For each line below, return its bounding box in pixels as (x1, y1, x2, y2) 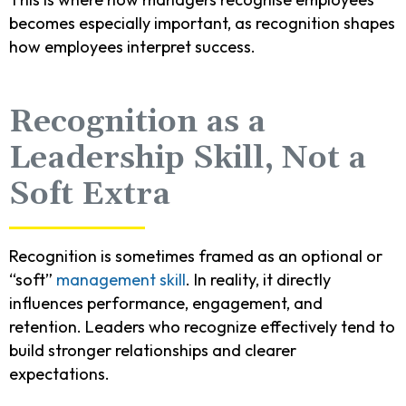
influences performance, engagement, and (9, 292, 323, 314)
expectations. (9, 362, 110, 384)
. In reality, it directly (186, 268, 331, 290)
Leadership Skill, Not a (9, 138, 366, 179)
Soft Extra (9, 174, 170, 215)
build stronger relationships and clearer (9, 339, 296, 361)
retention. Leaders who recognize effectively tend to (9, 315, 395, 337)
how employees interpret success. (9, 35, 256, 57)
